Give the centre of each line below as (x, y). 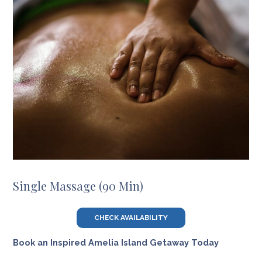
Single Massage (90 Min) (78, 186)
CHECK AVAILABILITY (131, 217)
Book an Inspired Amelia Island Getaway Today (117, 243)
